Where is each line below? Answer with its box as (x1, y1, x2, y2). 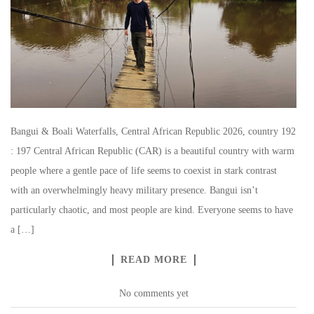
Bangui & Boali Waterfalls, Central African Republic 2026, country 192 (11, 125, 296, 137)
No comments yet (118, 287, 189, 299)
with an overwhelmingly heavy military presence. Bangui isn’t (11, 184, 258, 196)
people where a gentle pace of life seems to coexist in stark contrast (11, 165, 277, 176)
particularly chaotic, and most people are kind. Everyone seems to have (11, 204, 293, 215)
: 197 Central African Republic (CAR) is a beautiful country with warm (11, 145, 294, 156)
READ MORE (120, 254, 187, 265)
